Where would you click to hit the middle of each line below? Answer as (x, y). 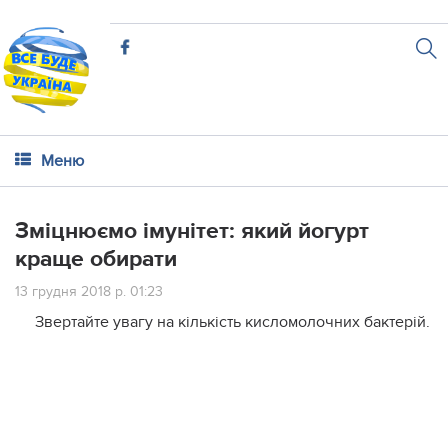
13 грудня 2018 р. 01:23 (89, 291)
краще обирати (96, 259)
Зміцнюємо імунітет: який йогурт (192, 231)
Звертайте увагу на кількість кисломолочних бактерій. (232, 322)
